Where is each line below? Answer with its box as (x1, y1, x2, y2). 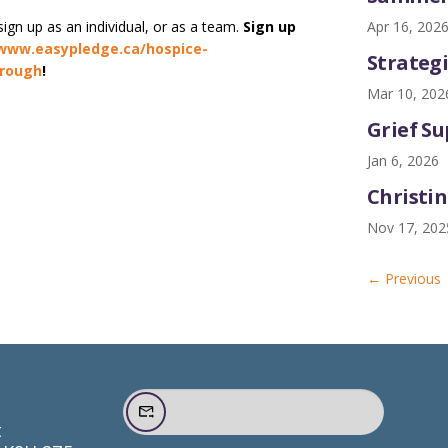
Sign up (243, 17, 297, 37)
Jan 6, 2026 (366, 150, 439, 170)
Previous (384, 269, 441, 289)
